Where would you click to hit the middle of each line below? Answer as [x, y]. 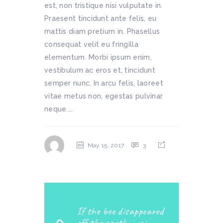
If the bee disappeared [120, 211]
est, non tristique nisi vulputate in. [104, 5]
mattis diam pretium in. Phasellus [102, 31]
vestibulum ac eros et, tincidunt [100, 70]
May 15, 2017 [106, 145]
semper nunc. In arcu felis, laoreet [104, 83]
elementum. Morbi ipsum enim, [98, 57]
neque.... [59, 109]
